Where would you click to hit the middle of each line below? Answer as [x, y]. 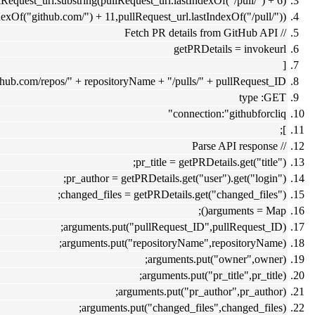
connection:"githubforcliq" [230, 113]
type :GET [263, 97]
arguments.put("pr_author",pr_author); [202, 291]
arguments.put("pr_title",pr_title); [214, 275]
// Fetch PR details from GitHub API [282, 32]
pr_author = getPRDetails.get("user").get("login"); [176, 178]
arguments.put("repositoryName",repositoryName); [174, 243]
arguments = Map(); [247, 210]
